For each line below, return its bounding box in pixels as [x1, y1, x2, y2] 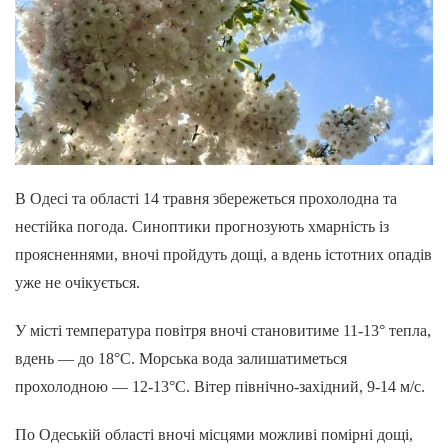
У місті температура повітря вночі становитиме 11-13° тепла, [15, 321, 431, 339]
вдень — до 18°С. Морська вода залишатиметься [15, 349, 347, 367]
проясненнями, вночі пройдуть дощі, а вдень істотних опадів [15, 245, 432, 263]
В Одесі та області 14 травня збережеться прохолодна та [15, 189, 397, 207]
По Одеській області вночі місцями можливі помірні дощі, [15, 425, 413, 443]
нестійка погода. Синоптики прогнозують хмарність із [15, 217, 389, 235]
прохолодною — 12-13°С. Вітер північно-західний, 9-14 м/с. [15, 377, 425, 395]
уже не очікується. [15, 273, 140, 291]
